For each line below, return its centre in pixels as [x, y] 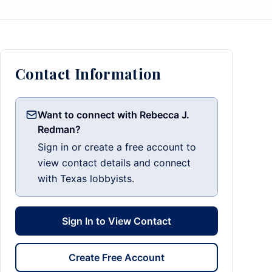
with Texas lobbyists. [86, 178]
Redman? [59, 129]
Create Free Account [117, 257]
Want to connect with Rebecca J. [114, 115]
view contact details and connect [114, 163]
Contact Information [88, 73]
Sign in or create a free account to [117, 147]
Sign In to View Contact [117, 221]
